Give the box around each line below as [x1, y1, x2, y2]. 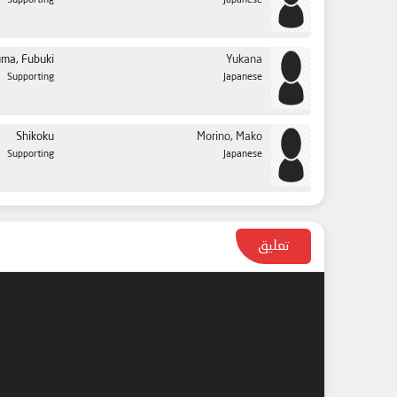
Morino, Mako [197, 131, 262, 143]
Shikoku [16, 131, 54, 143]
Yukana [226, 54, 262, 66]
